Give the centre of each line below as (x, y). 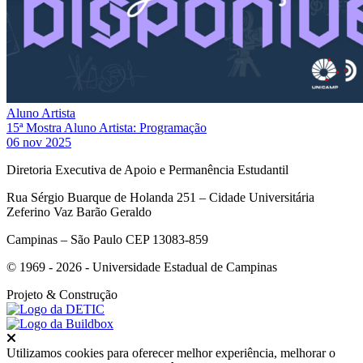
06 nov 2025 (39, 142)
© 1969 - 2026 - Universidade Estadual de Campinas (142, 267)
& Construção (82, 294)
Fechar (42, 337)
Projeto (25, 294)
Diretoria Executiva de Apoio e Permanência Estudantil (147, 169)
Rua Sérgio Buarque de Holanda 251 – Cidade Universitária (160, 197)
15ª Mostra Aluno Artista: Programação (107, 127)
